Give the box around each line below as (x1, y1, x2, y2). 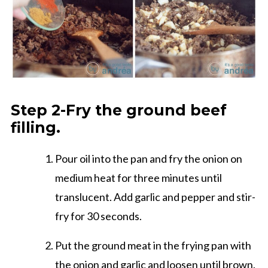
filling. (10, 118, 60, 137)
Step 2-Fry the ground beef (10, 101, 227, 120)
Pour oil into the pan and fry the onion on (54, 152, 242, 166)
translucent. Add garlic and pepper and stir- (54, 190, 255, 204)
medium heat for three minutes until (54, 171, 222, 185)
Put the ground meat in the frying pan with (54, 239, 251, 252)
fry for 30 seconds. (54, 209, 142, 223)
